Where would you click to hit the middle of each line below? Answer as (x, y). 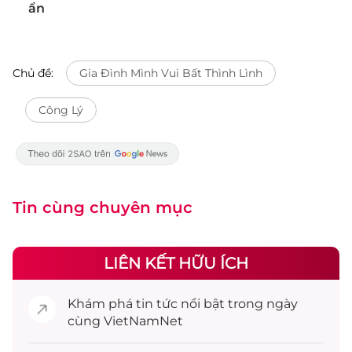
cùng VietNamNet (125, 321)
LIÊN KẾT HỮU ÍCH (176, 263)
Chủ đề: (33, 73)
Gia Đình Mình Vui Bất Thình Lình (171, 73)
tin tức (157, 304)
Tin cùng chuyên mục (103, 207)
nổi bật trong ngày (238, 304)
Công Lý (61, 110)
